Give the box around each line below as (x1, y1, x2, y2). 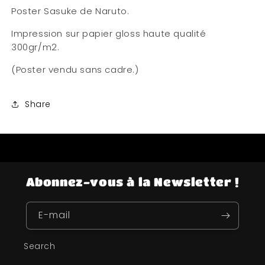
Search (24, 240, 56, 253)
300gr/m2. (11, 41, 60, 54)
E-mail (38, 208, 70, 222)
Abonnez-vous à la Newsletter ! (25, 175, 240, 189)
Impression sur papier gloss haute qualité (11, 27, 206, 40)
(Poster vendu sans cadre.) (11, 63, 139, 76)
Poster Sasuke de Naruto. (11, 5, 130, 18)
